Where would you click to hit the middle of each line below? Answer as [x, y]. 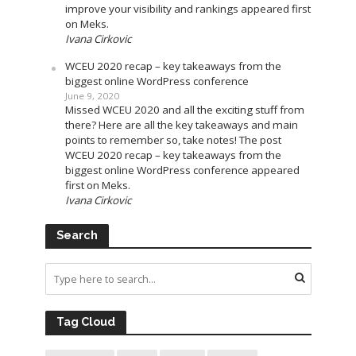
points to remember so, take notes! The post [173, 140]
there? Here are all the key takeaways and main [181, 125]
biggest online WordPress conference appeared [182, 170]
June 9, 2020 [92, 96]
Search [77, 236]
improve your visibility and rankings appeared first [188, 9]
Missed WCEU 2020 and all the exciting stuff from [184, 110]
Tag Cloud [85, 322]
